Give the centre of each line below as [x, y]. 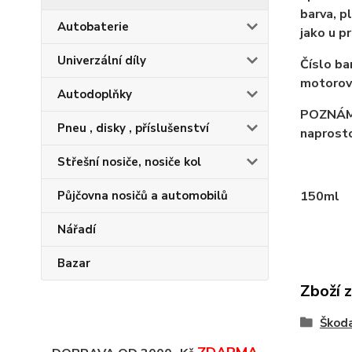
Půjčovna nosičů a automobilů [143, 196]
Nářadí [77, 229]
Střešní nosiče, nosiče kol [129, 162]
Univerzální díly [102, 60]
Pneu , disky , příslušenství [133, 128]
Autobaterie [93, 27]
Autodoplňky [95, 94]
